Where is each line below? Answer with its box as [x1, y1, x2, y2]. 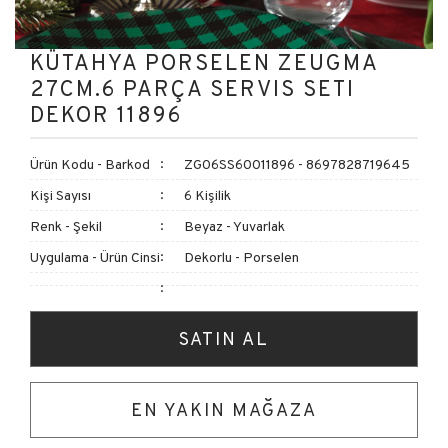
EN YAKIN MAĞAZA [131, 398, 317, 421]
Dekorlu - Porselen [184, 248, 299, 266]
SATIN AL [179, 327, 269, 350]
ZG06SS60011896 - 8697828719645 [184, 155, 410, 173]
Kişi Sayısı [30, 186, 91, 204]
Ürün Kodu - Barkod [30, 155, 150, 173]
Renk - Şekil [30, 217, 102, 235]
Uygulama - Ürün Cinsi [30, 248, 160, 266]
